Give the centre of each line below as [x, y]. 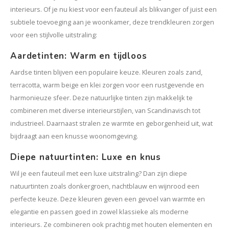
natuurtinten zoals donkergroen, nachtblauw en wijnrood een [105, 186]
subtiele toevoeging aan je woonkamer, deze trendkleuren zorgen [112, 22]
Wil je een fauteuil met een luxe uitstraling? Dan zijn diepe [99, 174]
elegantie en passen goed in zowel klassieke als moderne [99, 212]
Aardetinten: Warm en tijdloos [79, 56]
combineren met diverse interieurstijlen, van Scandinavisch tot [105, 111]
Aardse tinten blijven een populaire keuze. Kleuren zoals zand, [106, 72]
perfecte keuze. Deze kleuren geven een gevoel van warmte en [108, 199]
